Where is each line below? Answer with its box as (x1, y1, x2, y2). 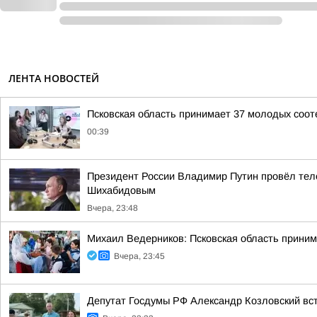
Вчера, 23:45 (114, 251, 165, 261)
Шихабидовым (87, 185, 156, 196)
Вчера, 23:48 (87, 203, 138, 213)
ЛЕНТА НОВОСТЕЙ (8, 71, 99, 85)
